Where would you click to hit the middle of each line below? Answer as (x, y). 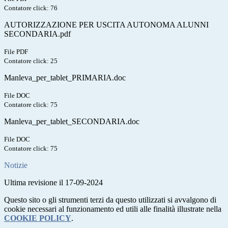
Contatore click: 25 (31, 61)
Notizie (16, 165)
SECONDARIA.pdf (37, 34)
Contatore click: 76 (31, 8)
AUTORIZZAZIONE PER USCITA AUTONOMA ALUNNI (106, 25)
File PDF (16, 52)
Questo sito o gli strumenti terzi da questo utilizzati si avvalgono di (110, 200)
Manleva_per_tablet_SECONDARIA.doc (72, 122)
